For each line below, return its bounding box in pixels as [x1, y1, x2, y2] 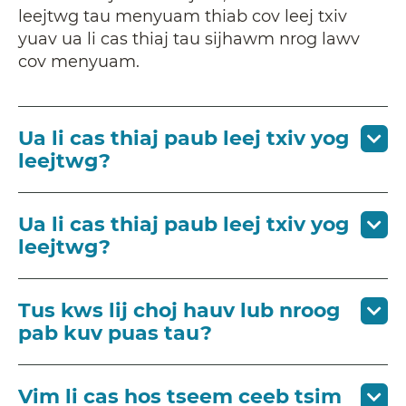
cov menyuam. [18, 51, 144, 72]
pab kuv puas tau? [18, 320, 212, 345]
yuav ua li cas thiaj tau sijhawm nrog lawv [18, 28, 360, 49]
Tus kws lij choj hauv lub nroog [18, 297, 340, 323]
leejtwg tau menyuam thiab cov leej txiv [18, 5, 347, 26]
